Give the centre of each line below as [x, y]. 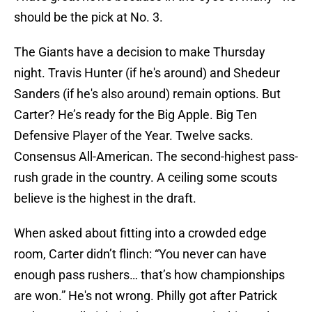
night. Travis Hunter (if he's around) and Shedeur [147, 73]
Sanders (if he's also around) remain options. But [147, 94]
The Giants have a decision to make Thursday [140, 52]
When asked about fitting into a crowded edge [140, 233]
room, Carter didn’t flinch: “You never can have [140, 254]
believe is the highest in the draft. [105, 198]
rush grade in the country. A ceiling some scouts [146, 178]
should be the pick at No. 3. [88, 17]
